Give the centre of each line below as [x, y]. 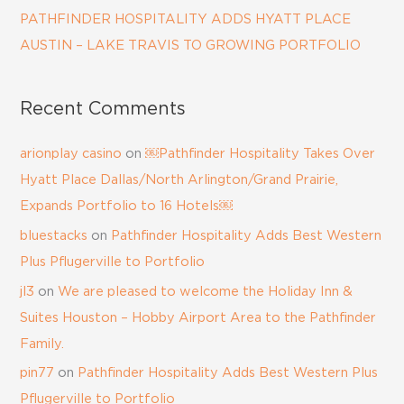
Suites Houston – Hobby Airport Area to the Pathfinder [198, 317]
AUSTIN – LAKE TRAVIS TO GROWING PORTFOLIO [191, 46]
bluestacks [54, 235]
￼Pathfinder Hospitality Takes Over [261, 154]
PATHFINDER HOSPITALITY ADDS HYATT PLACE [186, 20]
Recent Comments [103, 110]
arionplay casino [71, 154]
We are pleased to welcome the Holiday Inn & [206, 291]
